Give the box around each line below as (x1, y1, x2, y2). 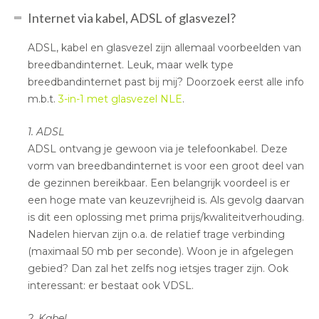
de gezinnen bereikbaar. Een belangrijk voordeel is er (28, 176, 291, 189)
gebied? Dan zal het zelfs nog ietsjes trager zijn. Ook (28, 261, 289, 275)
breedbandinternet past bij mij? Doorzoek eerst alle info (28, 75, 305, 88)
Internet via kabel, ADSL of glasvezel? (28, 9, 236, 26)
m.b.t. (28, 92, 59, 105)
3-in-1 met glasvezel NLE (58, 92, 183, 105)
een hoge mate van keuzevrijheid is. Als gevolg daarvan (28, 193, 305, 206)
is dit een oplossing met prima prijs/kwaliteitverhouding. (28, 210, 305, 224)
